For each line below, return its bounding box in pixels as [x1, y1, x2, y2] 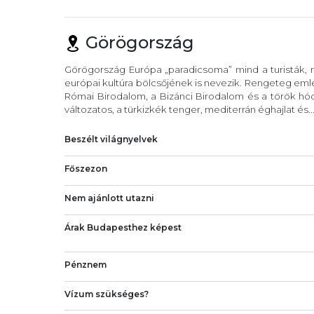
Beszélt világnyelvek [64, 134, 158, 145]
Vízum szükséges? [64, 288, 149, 299]
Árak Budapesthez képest [64, 221, 182, 233]
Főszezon [64, 163, 107, 175]
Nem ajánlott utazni [64, 192, 154, 203]
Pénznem [64, 259, 107, 270]
